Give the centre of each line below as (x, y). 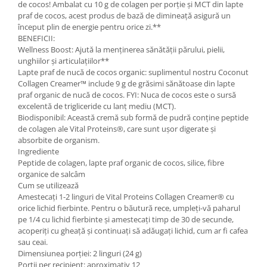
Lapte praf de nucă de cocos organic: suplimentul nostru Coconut (133, 72)
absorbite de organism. (59, 140)
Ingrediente (38, 151)
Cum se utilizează (48, 185)
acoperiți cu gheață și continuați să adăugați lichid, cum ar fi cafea (133, 230)
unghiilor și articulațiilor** (63, 60)
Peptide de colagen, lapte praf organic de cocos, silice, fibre (121, 162)
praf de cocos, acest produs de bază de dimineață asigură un (124, 15)
